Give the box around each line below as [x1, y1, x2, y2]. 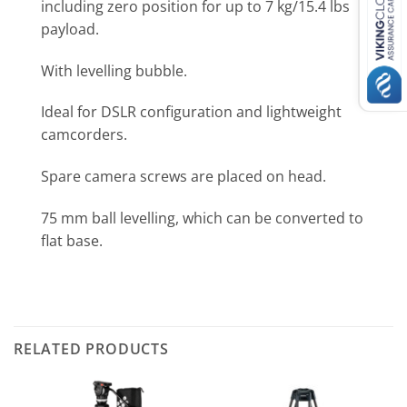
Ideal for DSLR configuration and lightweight [41, 102, 342, 123]
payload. [41, 18, 99, 39]
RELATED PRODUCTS [14, 338, 169, 359]
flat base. [41, 230, 103, 251]
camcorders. [41, 124, 127, 145]
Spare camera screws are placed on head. [41, 166, 326, 187]
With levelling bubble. [41, 60, 187, 81]
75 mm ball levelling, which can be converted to [41, 207, 363, 228]
